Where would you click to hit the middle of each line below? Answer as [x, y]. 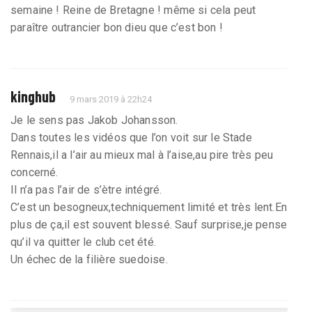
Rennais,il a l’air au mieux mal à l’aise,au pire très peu [142, 155]
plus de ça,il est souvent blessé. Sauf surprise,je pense [149, 224]
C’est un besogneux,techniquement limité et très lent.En [149, 207]
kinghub [33, 96]
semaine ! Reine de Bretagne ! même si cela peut [133, 10]
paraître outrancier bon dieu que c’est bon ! [117, 27]
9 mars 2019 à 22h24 [111, 99]
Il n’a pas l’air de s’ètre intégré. [86, 189]
